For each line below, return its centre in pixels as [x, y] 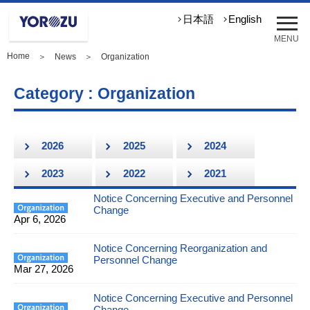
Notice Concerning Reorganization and [180, 248]
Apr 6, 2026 [40, 219]
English [245, 19]
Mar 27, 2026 [44, 269]
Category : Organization [104, 93]
